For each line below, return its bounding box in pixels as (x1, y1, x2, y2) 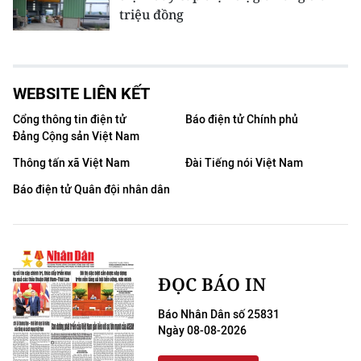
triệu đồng (119, 6, 184, 24)
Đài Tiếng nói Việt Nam (185, 156, 303, 171)
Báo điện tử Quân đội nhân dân (13, 183, 170, 197)
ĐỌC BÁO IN (158, 272, 266, 297)
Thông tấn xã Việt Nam (13, 156, 130, 171)
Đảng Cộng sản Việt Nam (13, 130, 139, 144)
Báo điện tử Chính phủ (185, 113, 298, 127)
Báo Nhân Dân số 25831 (158, 308, 280, 322)
